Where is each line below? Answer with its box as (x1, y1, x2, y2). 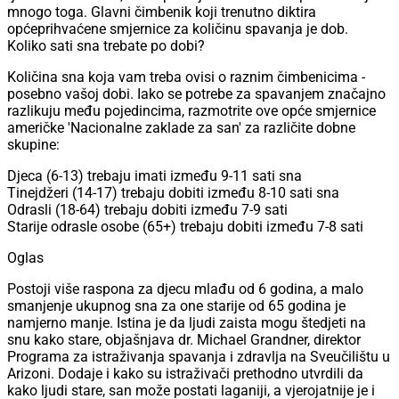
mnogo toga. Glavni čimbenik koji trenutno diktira (7, 4, 316, 21)
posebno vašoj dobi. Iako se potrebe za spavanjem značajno (7, 85, 386, 103)
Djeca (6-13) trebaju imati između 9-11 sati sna (7, 167, 302, 185)
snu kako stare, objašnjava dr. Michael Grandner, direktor (7, 331, 361, 349)
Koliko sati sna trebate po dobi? (7, 37, 205, 55)
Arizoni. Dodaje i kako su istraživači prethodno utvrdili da (7, 365, 363, 383)
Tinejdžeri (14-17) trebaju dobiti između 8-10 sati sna (7, 184, 339, 202)
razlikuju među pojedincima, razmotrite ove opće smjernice (7, 102, 376, 120)
